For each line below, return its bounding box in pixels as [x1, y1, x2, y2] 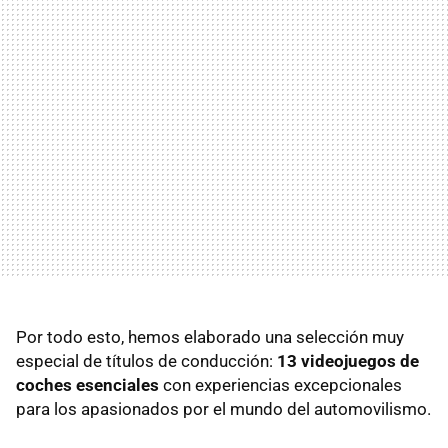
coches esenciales [16, 374, 159, 395]
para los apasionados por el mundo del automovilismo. [16, 398, 431, 419]
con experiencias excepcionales [159, 374, 402, 395]
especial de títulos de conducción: [16, 350, 277, 371]
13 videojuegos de [277, 350, 419, 371]
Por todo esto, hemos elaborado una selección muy [16, 326, 404, 347]
